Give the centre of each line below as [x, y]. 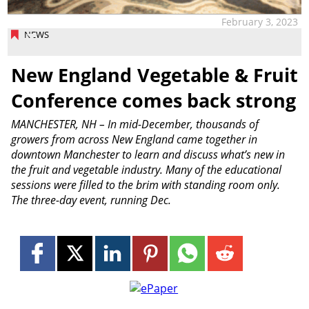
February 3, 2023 [260, 21]
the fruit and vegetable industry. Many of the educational [146, 169]
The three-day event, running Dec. [91, 200]
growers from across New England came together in [134, 139]
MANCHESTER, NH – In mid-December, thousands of [134, 124]
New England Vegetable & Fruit [154, 75]
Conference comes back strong [153, 101]
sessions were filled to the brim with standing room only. [145, 185]
